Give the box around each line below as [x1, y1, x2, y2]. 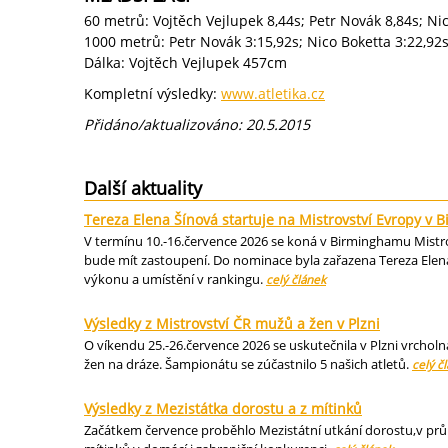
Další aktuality [84, 176, 202, 201]
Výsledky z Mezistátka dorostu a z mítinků [84, 398, 362, 418]
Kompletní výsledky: [84, 84, 221, 104]
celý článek [266, 272, 326, 288]
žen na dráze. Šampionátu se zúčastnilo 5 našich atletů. [84, 354, 412, 373]
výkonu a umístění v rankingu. [84, 270, 266, 289]
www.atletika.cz [221, 84, 325, 104]
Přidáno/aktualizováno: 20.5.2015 [84, 115, 310, 135]
